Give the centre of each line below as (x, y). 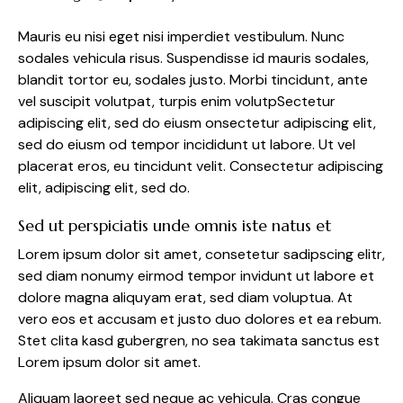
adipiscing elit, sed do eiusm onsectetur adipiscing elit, (197, 123)
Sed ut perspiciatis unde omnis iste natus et (175, 226)
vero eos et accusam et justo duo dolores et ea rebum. (200, 319)
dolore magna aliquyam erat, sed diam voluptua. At (185, 298)
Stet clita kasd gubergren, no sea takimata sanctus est (199, 341)
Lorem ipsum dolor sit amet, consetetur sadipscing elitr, (201, 255)
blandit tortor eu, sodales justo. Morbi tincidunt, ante (193, 80)
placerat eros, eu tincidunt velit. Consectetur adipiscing (201, 166)
